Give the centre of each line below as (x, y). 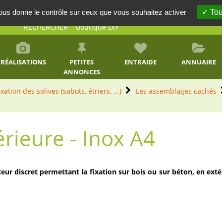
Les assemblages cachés (176, 91)
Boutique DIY (98, 27)
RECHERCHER (46, 27)
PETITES (82, 62)
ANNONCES (82, 72)
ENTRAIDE (140, 62)
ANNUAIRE (199, 62)
